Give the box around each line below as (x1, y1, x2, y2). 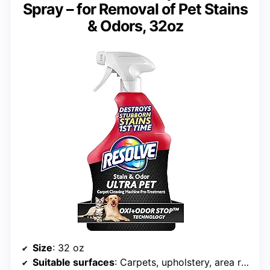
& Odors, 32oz (87, 16, 183, 35)
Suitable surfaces (33, 256, 115, 268)
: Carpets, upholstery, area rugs (115, 256, 241, 268)
